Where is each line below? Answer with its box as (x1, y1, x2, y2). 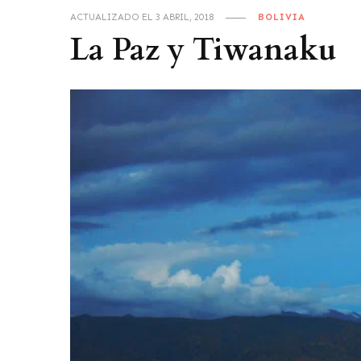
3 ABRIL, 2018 (156, 11, 214, 23)
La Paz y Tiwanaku (70, 30, 337, 71)
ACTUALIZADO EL (70, 11, 156, 23)
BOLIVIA (258, 11, 305, 23)
